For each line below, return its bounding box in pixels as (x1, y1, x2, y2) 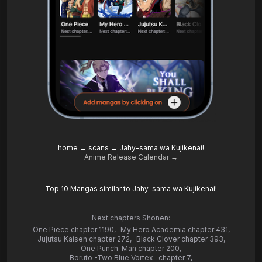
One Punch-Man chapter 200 (81, 244, 180, 253)
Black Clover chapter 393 (136, 235, 223, 244)
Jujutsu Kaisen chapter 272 (37, 235, 130, 244)
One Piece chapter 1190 (32, 225, 114, 235)
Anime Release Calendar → (84, 153, 178, 162)
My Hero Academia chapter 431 (120, 225, 228, 235)
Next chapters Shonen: (92, 213, 170, 223)
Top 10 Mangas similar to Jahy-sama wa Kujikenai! (45, 184, 217, 194)
